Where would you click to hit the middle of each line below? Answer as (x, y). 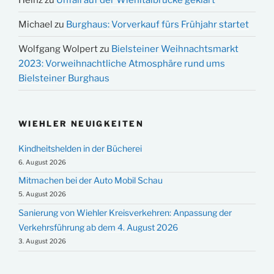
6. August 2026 (43, 162)
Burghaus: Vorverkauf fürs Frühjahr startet (157, 24)
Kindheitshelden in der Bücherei (80, 148)
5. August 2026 (43, 194)
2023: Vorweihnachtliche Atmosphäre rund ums (122, 63)
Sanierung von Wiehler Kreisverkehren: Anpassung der (125, 212)
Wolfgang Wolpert (58, 49)
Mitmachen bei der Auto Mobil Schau (91, 180)
